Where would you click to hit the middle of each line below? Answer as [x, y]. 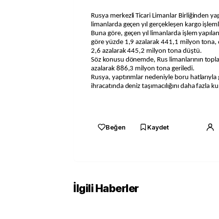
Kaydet [158, 127]
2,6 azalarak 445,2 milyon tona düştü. [146, 51]
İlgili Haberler [106, 188]
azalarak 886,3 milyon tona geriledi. [143, 69]
